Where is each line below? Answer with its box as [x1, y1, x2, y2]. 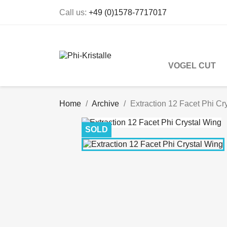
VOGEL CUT [168, 61, 216, 70]
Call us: [59, 8, 89, 17]
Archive [92, 99, 119, 108]
